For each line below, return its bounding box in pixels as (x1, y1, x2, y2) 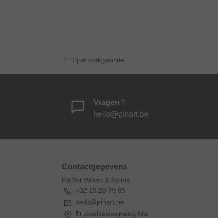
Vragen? (93, 95, 126, 109)
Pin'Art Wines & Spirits (62, 174, 130, 186)
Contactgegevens (62, 160, 127, 174)
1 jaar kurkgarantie (72, 54, 124, 66)
